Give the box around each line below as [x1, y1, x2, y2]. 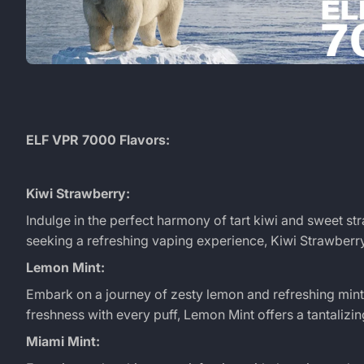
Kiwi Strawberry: [26, 184, 130, 201]
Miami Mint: [26, 332, 100, 349]
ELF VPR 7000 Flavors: [26, 131, 170, 148]
